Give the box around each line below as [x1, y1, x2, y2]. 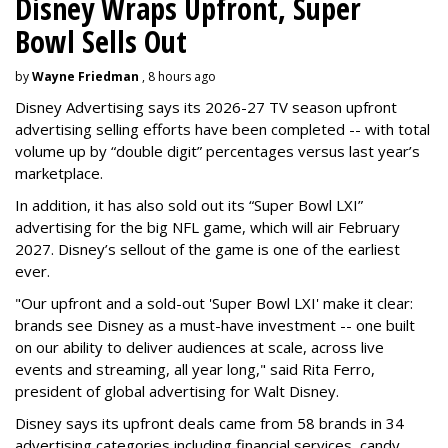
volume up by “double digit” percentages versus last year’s [15, 141, 420, 162]
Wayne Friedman [32, 68, 139, 86]
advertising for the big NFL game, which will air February [15, 217, 400, 238]
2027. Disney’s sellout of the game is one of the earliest [15, 239, 400, 260]
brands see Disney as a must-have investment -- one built [15, 315, 415, 336]
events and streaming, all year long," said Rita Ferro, [15, 359, 375, 380]
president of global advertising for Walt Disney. [15, 381, 339, 402]
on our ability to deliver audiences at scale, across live [15, 337, 384, 358]
